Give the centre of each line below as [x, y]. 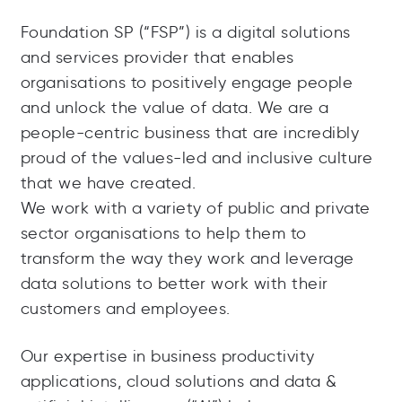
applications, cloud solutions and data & [179, 382]
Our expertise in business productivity [167, 357]
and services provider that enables [157, 57]
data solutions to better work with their [174, 284]
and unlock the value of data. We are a [175, 108]
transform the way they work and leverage [187, 258]
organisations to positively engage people [186, 83]
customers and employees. [125, 309]
